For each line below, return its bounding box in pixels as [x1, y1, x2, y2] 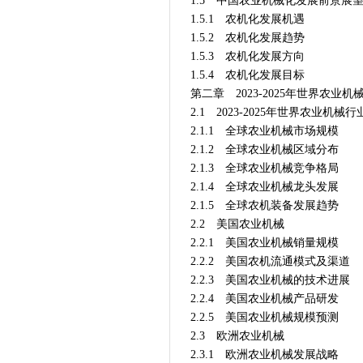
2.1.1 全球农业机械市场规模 [190, 125, 339, 137]
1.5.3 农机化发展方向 [190, 50, 305, 62]
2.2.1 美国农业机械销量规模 [190, 237, 339, 249]
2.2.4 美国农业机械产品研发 [190, 293, 339, 305]
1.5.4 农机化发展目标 [190, 69, 305, 81]
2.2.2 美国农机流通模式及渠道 [190, 255, 350, 267]
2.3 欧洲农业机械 [190, 330, 284, 342]
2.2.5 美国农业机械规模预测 [190, 311, 339, 323]
